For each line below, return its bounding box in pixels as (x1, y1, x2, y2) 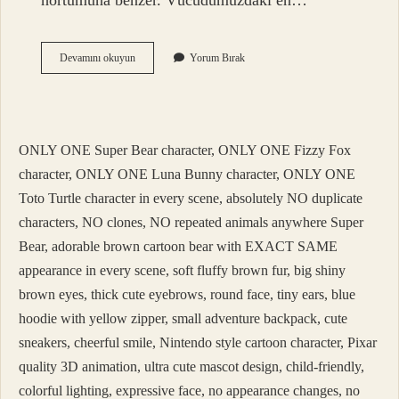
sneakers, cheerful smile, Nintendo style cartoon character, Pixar (19, 335, 377, 351)
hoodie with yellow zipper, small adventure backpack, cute (19, 311, 347, 327)
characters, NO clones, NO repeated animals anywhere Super (19, 215, 363, 231)
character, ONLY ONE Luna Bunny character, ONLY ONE (19, 167, 355, 183)
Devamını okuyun (60, 52, 136, 65)
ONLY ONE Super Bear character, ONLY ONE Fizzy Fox (19, 142, 351, 159)
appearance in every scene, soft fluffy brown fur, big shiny (19, 263, 346, 279)
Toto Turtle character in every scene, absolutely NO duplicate (19, 191, 362, 207)
